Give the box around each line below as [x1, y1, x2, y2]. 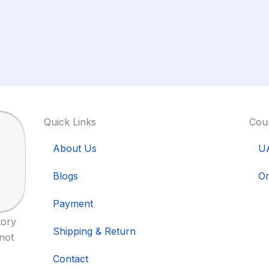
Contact [52, 252, 88, 265]
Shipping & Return [52, 225, 136, 237]
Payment [52, 197, 93, 210]
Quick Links [43, 115, 96, 128]
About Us [52, 142, 97, 154]
